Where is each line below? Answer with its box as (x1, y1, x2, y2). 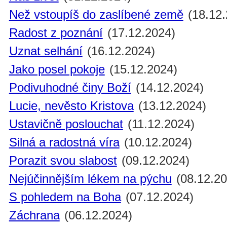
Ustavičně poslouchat (9, 117, 123, 131)
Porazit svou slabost (9, 154, 117, 168)
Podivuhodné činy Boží (9, 81, 131, 95)
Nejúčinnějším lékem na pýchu (9, 172, 172, 186)
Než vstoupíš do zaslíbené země (9, 8, 183, 22)
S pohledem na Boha (9, 190, 121, 204)
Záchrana (9, 208, 60, 222)
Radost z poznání (9, 26, 103, 40)
